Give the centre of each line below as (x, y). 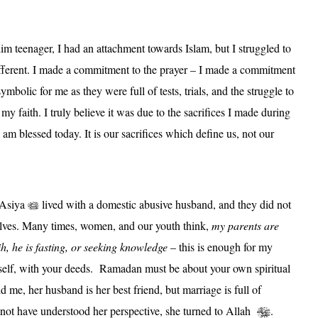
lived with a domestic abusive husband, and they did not (165, 204)
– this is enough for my (221, 246)
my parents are (245, 225)
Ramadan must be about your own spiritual (195, 268)
